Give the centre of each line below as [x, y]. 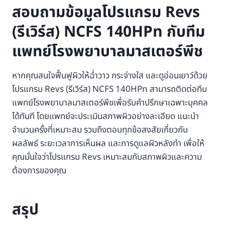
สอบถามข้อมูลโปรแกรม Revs [106, 13]
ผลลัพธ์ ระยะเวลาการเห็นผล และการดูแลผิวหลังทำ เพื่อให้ [108, 144]
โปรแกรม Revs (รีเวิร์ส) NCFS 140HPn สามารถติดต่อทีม [109, 90]
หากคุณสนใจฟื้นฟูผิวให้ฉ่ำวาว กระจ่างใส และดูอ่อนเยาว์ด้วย [110, 76]
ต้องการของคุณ [39, 171]
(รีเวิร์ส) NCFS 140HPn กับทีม [108, 32]
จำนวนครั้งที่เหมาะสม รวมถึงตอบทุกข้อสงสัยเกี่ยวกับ [100, 130]
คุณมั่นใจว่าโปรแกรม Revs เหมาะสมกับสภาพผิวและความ [107, 157]
